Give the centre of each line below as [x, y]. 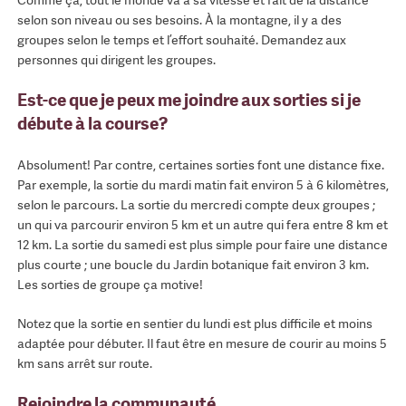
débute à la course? [92, 124]
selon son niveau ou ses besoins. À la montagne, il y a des [179, 20]
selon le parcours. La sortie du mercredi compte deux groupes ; [196, 204]
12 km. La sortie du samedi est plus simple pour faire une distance [202, 244]
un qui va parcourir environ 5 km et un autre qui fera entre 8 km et [202, 224]
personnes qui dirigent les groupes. [116, 60]
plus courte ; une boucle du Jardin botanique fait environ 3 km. [193, 264]
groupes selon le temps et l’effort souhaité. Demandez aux [181, 40]
